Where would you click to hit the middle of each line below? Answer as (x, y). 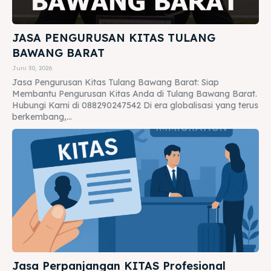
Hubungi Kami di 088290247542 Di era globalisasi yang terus (135, 105)
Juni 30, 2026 (32, 68)
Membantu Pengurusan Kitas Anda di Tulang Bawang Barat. (135, 93)
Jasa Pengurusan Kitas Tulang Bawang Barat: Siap (116, 82)
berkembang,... (42, 116)
